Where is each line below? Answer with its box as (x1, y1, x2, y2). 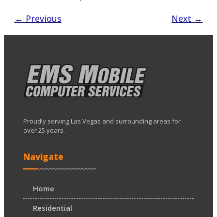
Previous (23, 12, 62, 24)
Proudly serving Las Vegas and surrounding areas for (23, 116, 181, 125)
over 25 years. (23, 125, 65, 135)
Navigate (23, 151, 63, 162)
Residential (33, 202, 72, 213)
